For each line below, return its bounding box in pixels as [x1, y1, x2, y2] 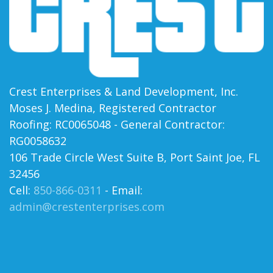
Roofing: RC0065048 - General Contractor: [9, 116, 225, 132]
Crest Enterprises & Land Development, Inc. [9, 83, 238, 99]
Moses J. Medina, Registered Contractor [9, 100, 216, 115]
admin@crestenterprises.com [9, 199, 165, 214]
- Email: [102, 182, 143, 197]
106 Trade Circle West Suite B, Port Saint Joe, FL [9, 149, 260, 165]
